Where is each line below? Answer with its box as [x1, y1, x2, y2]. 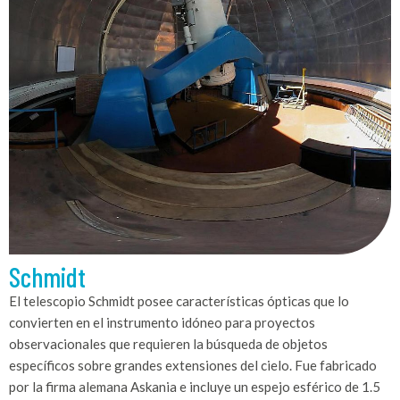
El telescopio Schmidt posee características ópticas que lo [9, 292, 349, 309]
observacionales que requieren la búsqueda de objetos [9, 335, 328, 352]
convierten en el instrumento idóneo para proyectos [9, 313, 315, 330]
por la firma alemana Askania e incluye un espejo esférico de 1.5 [9, 378, 380, 395]
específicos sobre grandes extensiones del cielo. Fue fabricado [9, 356, 377, 373]
